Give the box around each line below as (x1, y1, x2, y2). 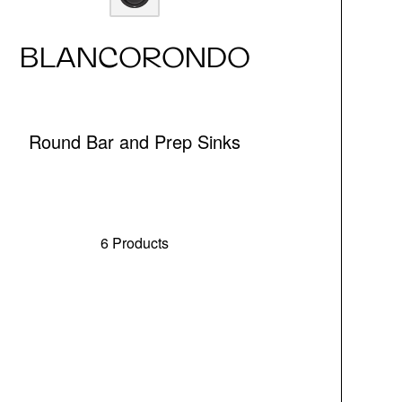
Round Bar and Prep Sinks (29, 128, 241, 155)
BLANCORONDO (19, 39, 250, 75)
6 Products (100, 232, 170, 254)
